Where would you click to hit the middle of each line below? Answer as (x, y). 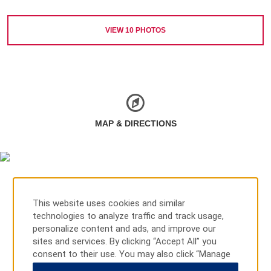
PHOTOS (150, 30)
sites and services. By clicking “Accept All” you (125, 241)
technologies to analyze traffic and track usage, (129, 216)
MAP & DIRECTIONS (135, 123)
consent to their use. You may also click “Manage (132, 254)
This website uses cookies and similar (109, 203)
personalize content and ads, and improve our (125, 229)
